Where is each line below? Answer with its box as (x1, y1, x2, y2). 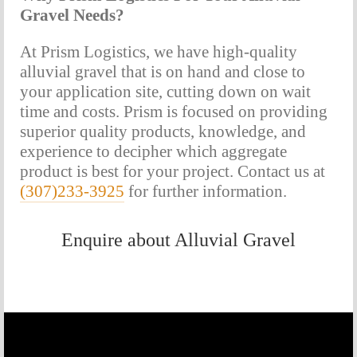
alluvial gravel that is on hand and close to (20, 61, 305, 81)
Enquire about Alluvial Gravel (61, 229, 296, 250)
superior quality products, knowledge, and (20, 121, 306, 141)
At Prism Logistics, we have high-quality (20, 41, 297, 61)
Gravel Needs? (20, 5, 124, 25)
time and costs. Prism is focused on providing (20, 101, 328, 121)
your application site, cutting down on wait (20, 81, 311, 101)
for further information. (124, 181, 287, 201)
